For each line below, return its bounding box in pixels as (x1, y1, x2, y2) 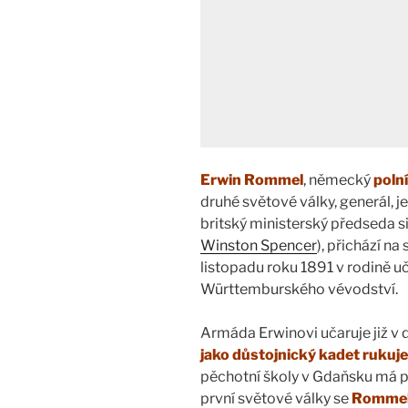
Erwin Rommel (200, 171, 303, 189)
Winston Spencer (200, 237, 317, 255)
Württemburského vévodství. (200, 280, 398, 299)
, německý (303, 171, 373, 189)
